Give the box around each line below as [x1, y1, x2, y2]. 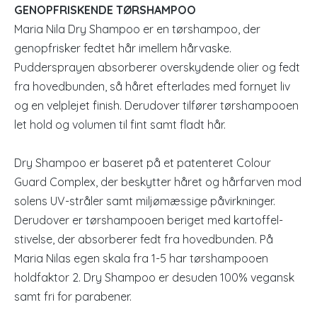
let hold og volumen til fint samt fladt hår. [14, 117, 226, 132]
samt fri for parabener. [14, 289, 132, 304]
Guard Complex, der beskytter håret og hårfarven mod [14, 175, 301, 189]
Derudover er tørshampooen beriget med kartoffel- [14, 213, 283, 227]
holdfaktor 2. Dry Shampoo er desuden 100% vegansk [14, 270, 294, 284]
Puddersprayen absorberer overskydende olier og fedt [14, 60, 300, 74]
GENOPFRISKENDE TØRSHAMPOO [14, 3, 196, 17]
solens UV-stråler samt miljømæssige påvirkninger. [14, 194, 275, 208]
